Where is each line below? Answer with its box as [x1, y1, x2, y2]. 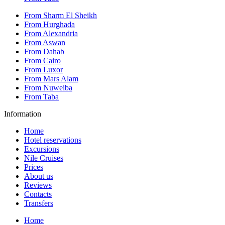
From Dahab [24, 47, 64, 56]
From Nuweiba [24, 83, 72, 92]
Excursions [24, 144, 59, 153]
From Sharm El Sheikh [24, 11, 97, 20]
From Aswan [24, 38, 65, 47]
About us [24, 171, 53, 180]
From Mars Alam [24, 74, 78, 83]
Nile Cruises [24, 153, 63, 162]
